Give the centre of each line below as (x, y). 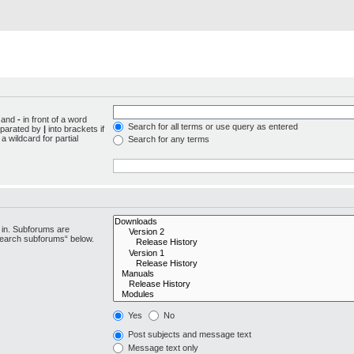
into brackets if (75, 128)
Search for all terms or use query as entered (212, 126)
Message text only (162, 347)
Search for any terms (168, 139)
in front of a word (54, 119)
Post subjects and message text (189, 335)
